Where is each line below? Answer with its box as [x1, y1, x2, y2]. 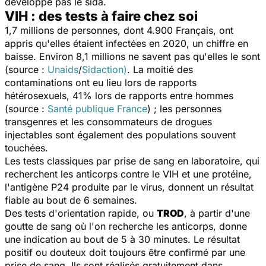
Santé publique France [47, 102, 147, 115]
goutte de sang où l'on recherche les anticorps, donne [5, 220, 247, 232]
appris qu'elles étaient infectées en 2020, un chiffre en [5, 37, 248, 49]
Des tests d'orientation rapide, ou [5, 207, 157, 219]
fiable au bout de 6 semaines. [5, 194, 140, 206]
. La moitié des [127, 63, 193, 75]
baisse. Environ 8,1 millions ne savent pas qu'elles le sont [5, 50, 260, 62]
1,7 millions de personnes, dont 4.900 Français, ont [5, 24, 233, 36]
